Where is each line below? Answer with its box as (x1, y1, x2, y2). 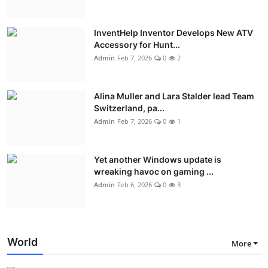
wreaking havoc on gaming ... (94, 166, 214, 176)
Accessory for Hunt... (94, 39, 180, 50)
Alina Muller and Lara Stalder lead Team (94, 90, 254, 101)
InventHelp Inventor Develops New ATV (94, 27, 253, 38)
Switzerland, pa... (94, 102, 165, 113)
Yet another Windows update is (94, 154, 221, 165)
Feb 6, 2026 (117, 179, 152, 189)
